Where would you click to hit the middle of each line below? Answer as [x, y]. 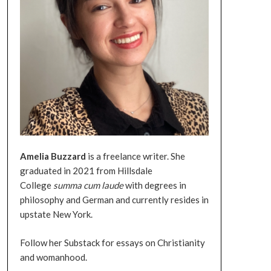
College [36, 185]
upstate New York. [56, 214]
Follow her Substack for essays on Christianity [112, 242]
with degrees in [155, 185]
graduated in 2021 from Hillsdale [86, 171]
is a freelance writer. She [135, 156]
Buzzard [68, 156]
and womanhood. [53, 257]
